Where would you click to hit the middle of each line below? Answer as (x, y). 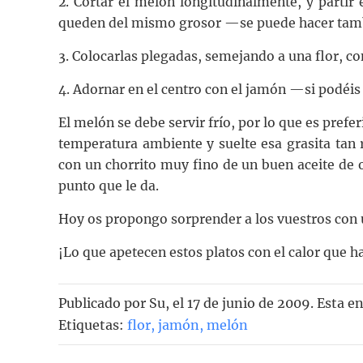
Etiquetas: (93, 325)
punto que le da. (109, 186)
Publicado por (104, 303)
